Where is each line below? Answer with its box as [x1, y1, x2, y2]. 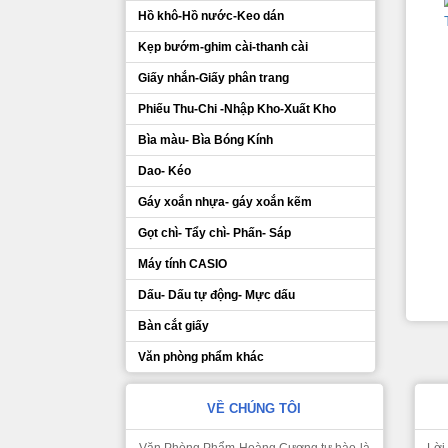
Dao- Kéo [138, 164, 191, 178]
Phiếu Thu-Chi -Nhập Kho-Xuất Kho [138, 102, 336, 116]
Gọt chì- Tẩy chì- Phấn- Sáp [138, 226, 291, 240]
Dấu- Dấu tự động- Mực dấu [138, 288, 295, 302]
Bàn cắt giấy [138, 319, 209, 333]
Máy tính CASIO [138, 257, 227, 271]
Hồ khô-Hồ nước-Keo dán [138, 9, 284, 23]
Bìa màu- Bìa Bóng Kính [138, 133, 273, 147]
